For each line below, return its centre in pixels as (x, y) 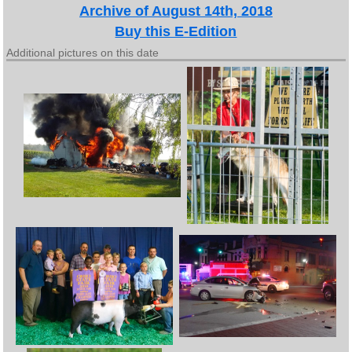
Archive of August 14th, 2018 (176, 11)
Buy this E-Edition (176, 31)
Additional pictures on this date (83, 53)
